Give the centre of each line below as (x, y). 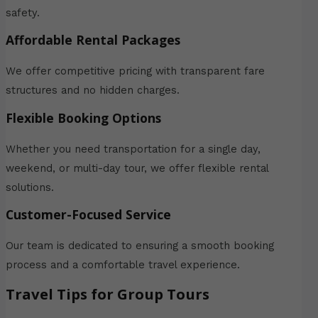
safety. (22, 12)
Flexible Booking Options (83, 117)
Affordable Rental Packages (93, 40)
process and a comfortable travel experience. (122, 265)
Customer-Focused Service (88, 215)
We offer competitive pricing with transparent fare (135, 71)
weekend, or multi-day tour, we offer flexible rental (137, 168)
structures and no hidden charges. (92, 91)
